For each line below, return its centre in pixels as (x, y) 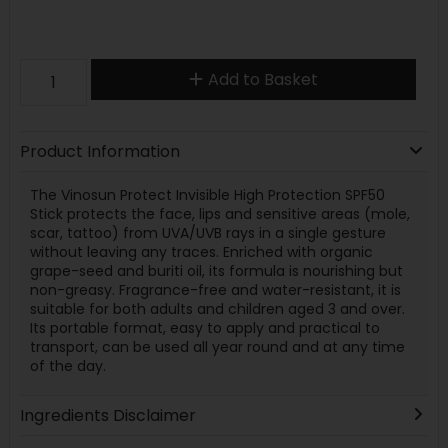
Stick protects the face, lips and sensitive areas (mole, (219, 213)
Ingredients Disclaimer (107, 415)
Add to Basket (262, 79)
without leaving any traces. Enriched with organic (201, 251)
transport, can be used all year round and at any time (217, 346)
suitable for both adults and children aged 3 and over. (217, 308)
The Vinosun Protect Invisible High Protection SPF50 (207, 194)
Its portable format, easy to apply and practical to (204, 327)
